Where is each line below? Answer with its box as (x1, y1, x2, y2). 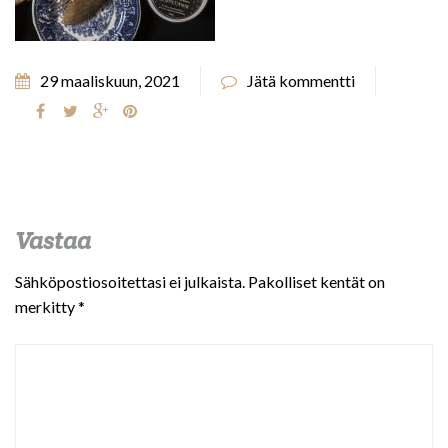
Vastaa (15, 225, 91, 256)
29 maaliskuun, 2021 (40, 71, 180, 90)
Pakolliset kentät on (248, 272, 385, 291)
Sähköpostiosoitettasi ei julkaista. (15, 272, 245, 291)
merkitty (15, 297, 78, 316)
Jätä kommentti (247, 71, 355, 90)
